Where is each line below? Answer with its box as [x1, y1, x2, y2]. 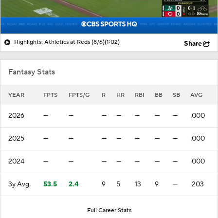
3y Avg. [8, 180, 31, 189]
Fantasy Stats [8, 67, 55, 77]
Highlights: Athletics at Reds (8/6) [14, 38, 105, 46]
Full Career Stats [87, 206, 131, 214]
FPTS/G [69, 91, 90, 99]
